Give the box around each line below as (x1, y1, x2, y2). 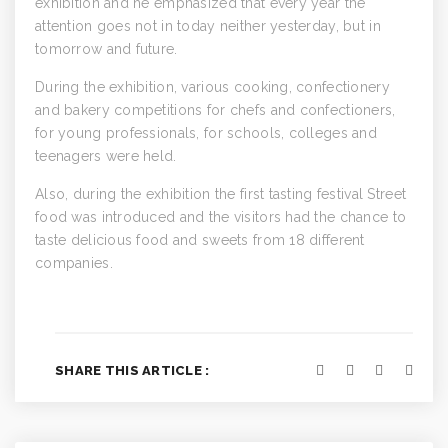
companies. (35, 255, 113, 271)
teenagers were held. (35, 148, 177, 164)
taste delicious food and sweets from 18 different (35, 232, 365, 248)
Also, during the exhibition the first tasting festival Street (35, 186, 407, 202)
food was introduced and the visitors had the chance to (35, 209, 407, 225)
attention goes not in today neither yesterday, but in (35, 18, 381, 34)
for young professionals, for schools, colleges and (35, 125, 377, 141)
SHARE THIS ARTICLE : (55, 363, 210, 378)
